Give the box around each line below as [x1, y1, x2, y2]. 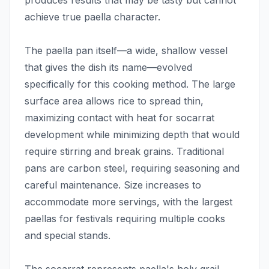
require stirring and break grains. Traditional [25, 145, 224, 158]
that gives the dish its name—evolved [25, 61, 192, 74]
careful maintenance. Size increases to [25, 179, 201, 192]
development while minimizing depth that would [25, 128, 240, 141]
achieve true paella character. [25, 11, 160, 23]
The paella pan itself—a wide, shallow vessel [25, 44, 228, 57]
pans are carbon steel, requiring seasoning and [25, 162, 240, 175]
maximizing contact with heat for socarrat [25, 112, 214, 124]
